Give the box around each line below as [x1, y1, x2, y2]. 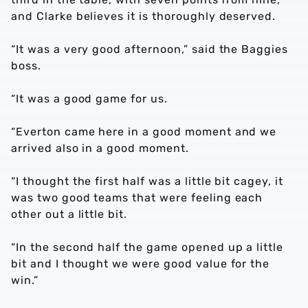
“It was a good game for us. [11, 92, 168, 105]
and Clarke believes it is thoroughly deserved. [11, 10, 276, 23]
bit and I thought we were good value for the [11, 257, 270, 270]
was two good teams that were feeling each [11, 191, 263, 204]
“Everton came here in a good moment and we [11, 125, 277, 138]
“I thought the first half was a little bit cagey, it [11, 175, 283, 188]
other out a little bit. [11, 208, 128, 221]
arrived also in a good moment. [11, 142, 189, 155]
